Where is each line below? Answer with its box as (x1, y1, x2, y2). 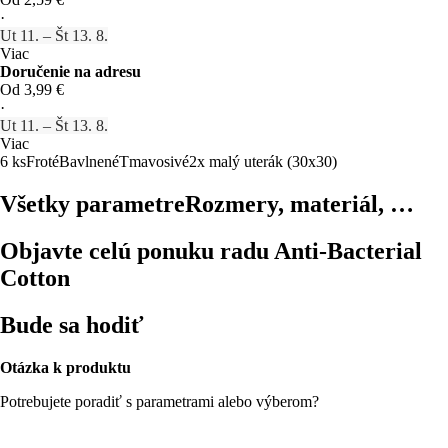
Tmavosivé (119, 152, 189, 170)
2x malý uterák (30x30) (189, 152, 337, 170)
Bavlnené (59, 152, 119, 170)
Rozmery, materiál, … (185, 190, 414, 217)
